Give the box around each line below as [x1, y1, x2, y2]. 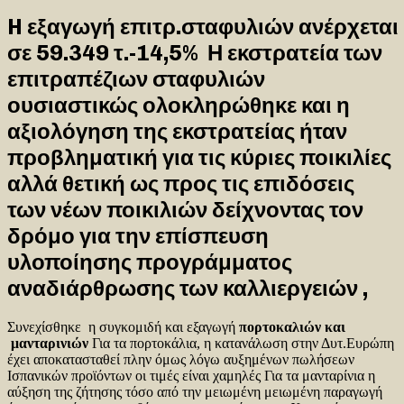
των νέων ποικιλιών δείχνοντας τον [7, 196, 363, 223]
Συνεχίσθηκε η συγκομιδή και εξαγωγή [7, 318, 239, 335]
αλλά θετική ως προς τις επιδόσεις [7, 170, 354, 197]
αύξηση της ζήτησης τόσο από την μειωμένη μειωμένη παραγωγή [7, 383, 382, 399]
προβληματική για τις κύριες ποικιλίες [7, 143, 391, 170]
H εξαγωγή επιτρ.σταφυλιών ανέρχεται [7, 13, 399, 40]
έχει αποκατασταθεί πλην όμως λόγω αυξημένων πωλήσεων [7, 351, 354, 367]
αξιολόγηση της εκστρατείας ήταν [7, 117, 347, 144]
